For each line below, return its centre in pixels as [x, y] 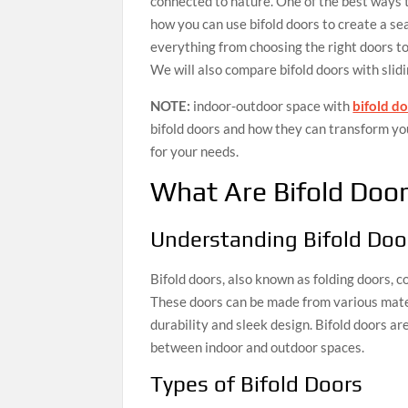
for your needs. [195, 152]
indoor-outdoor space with [272, 106]
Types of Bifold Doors [257, 383]
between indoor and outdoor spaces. [258, 347]
